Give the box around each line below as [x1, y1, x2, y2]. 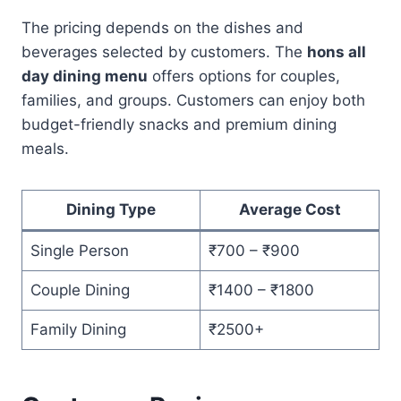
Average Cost [238, 200, 341, 218]
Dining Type [66, 200, 156, 218]
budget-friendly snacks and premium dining [21, 115, 337, 133]
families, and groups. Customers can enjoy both [21, 90, 365, 109]
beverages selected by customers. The [21, 42, 307, 61]
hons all [307, 42, 366, 61]
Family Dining [30, 320, 126, 338]
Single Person [30, 241, 129, 260]
